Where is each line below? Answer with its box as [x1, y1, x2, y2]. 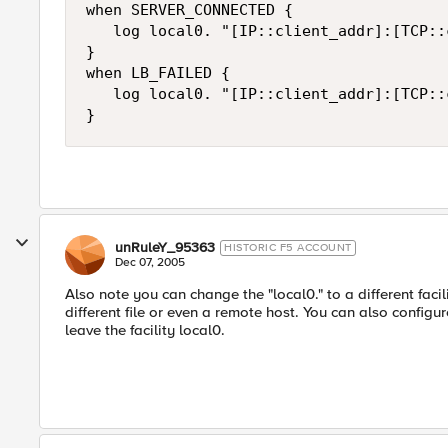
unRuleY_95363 [115, 239, 215, 256]
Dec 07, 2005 [115, 255, 185, 270]
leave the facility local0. [65, 321, 225, 339]
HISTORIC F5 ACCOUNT [224, 241, 352, 254]
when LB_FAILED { [86, 64, 230, 82]
